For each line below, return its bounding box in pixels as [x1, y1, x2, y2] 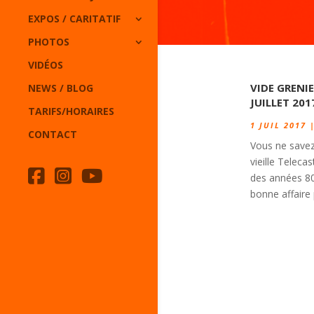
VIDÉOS [28, 58, 63, 72]
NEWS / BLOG [28, 81, 93, 95]
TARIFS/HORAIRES [28, 104, 114, 118]
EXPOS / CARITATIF [28, 12, 121, 26]
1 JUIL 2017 [250, 119, 306, 130]
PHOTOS [28, 35, 69, 49]
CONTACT [28, 128, 77, 142]
